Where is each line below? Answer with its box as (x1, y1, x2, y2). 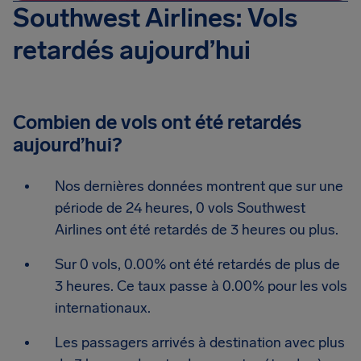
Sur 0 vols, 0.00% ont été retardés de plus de (55, 255, 340, 273)
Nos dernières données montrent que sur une (55, 177, 343, 195)
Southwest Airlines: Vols (13, 2, 297, 33)
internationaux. (55, 299, 151, 317)
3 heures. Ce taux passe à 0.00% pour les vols (55, 277, 347, 295)
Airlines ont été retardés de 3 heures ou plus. (55, 221, 338, 239)
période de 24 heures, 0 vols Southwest (55, 199, 305, 217)
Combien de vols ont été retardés (13, 110, 301, 134)
